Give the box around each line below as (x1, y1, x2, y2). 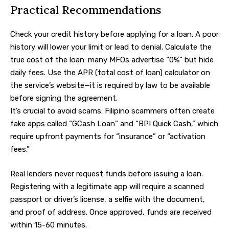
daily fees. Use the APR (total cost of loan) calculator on (10, 68, 210, 78)
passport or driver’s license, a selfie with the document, (10, 194, 205, 204)
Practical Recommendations (10, 2, 161, 17)
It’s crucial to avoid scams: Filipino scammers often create (10, 106, 215, 116)
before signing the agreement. (10, 94, 118, 103)
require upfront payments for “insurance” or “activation (10, 132, 205, 142)
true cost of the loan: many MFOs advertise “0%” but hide (10, 55, 214, 65)
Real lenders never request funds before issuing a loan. (10, 169, 203, 178)
